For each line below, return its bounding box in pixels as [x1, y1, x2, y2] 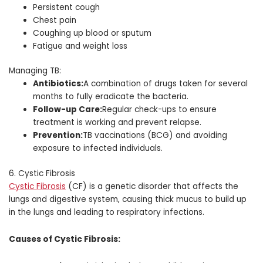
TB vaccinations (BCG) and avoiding [83, 130, 228, 141]
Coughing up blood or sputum [33, 27, 152, 39]
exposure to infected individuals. [33, 143, 163, 154]
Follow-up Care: [33, 104, 103, 116]
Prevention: [33, 130, 83, 141]
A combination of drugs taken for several [83, 78, 248, 90]
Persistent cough [33, 1, 100, 13]
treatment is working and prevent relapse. [33, 117, 202, 129]
